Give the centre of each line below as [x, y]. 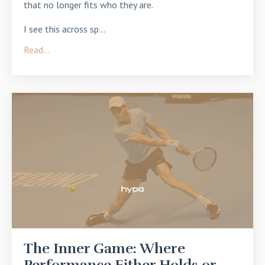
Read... [37, 49]
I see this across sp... [64, 29]
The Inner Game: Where [104, 249]
